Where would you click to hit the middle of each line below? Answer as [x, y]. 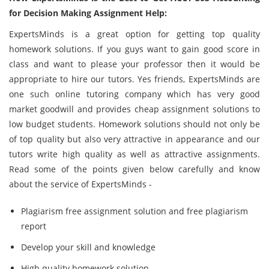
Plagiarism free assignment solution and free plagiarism [134, 211]
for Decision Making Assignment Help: [88, 13]
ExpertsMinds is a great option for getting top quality [134, 34]
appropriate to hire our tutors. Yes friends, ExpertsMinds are [134, 79]
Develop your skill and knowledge [88, 247]
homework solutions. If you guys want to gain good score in [134, 49]
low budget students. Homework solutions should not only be [134, 124]
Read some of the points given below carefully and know [134, 169]
